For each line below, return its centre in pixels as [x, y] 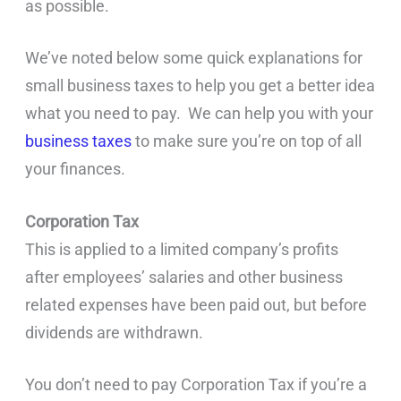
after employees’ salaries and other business [184, 277]
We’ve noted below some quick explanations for [194, 58]
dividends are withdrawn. [115, 332]
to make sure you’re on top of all [247, 141]
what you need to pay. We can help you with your [200, 114]
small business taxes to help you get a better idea [200, 86]
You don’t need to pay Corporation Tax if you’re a [196, 384]
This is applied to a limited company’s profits [182, 249]
